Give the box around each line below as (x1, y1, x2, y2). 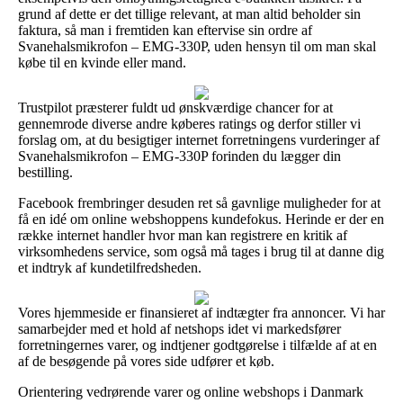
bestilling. (18, 164, 73, 180)
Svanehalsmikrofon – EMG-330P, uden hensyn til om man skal (18, 38, 376, 54)
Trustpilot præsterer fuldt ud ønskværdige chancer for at (18, 99, 333, 115)
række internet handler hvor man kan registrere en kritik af (18, 227, 347, 243)
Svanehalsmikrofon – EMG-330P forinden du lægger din (18, 148, 341, 164)
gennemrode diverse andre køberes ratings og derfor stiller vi (18, 115, 361, 131)
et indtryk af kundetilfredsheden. (18, 259, 201, 275)
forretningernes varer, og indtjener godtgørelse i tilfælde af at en (18, 336, 377, 353)
